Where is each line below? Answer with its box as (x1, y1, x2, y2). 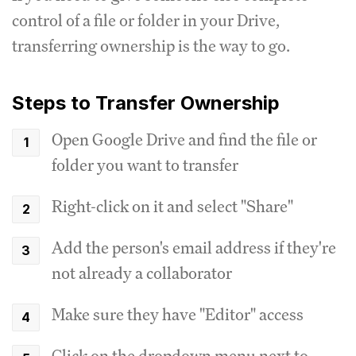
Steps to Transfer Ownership (12, 91, 280, 114)
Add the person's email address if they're (52, 236, 336, 258)
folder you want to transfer (52, 153, 238, 176)
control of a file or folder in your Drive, (12, 9, 280, 31)
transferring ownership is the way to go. (12, 34, 290, 56)
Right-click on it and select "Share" (52, 195, 293, 217)
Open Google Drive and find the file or (52, 128, 317, 150)
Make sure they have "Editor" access (52, 303, 304, 325)
